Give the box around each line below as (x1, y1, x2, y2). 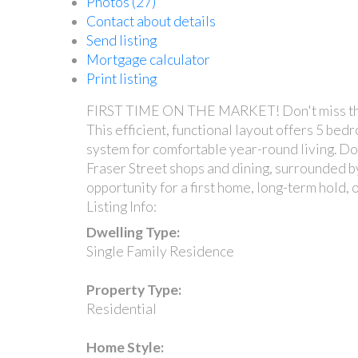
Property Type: (86, 280, 181, 298)
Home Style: (86, 338, 164, 356)
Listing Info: (86, 197, 157, 215)
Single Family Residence (86, 242, 234, 260)
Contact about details (86, 12, 216, 30)
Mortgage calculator (86, 50, 210, 68)
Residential (86, 300, 157, 317)
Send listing (86, 31, 157, 49)
